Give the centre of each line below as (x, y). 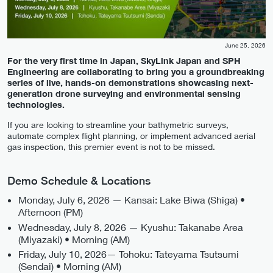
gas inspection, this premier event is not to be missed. (111, 147)
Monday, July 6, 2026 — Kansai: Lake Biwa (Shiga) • (132, 199)
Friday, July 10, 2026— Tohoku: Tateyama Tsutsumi (129, 254)
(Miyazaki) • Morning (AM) (74, 239)
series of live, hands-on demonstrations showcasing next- (130, 82)
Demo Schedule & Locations (79, 180)
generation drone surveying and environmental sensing (124, 93)
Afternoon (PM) (51, 211)
